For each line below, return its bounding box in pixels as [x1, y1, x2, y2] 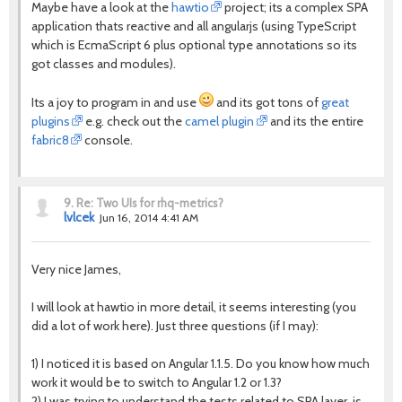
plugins [31, 112, 70, 129]
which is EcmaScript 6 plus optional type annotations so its [31, 36, 357, 53]
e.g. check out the [83, 112, 186, 129]
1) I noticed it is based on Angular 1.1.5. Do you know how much [31, 354, 370, 371]
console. [82, 131, 134, 148]
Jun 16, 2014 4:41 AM [100, 210, 198, 224]
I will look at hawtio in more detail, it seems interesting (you [31, 298, 356, 315]
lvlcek [64, 209, 94, 224]
